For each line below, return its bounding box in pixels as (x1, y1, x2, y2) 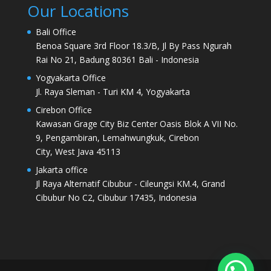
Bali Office (35, 25, 76, 38)
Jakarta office (35, 163, 88, 175)
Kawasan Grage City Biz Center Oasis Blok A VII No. (35, 117, 238, 129)
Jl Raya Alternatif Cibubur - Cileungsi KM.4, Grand (35, 177, 225, 189)
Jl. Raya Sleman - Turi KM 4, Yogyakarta (35, 85, 190, 97)
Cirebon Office (35, 103, 92, 116)
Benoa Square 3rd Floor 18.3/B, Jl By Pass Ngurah (35, 39, 232, 51)
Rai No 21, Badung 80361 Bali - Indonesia (35, 53, 199, 65)
